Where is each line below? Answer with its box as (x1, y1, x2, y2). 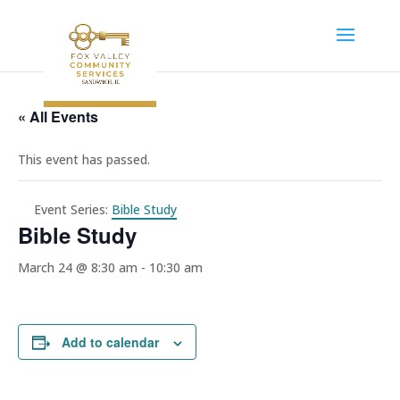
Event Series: (34, 201, 112, 218)
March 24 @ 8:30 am (18, 259, 137, 276)
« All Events (18, 106, 98, 127)
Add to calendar (62, 333, 159, 351)
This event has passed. (18, 151, 150, 168)
